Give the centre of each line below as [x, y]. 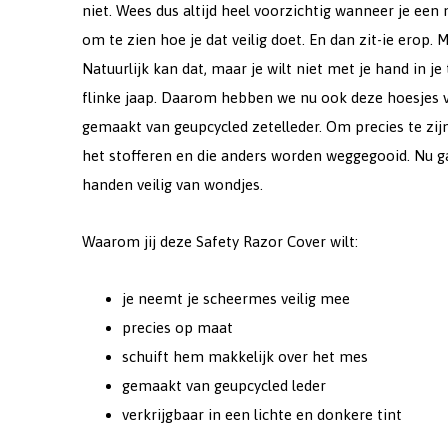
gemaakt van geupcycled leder [224, 385]
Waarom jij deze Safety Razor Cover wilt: [220, 241]
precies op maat [177, 327]
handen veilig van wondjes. [172, 184]
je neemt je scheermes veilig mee [236, 298]
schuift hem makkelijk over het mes [245, 356]
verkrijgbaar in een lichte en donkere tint [262, 414]
